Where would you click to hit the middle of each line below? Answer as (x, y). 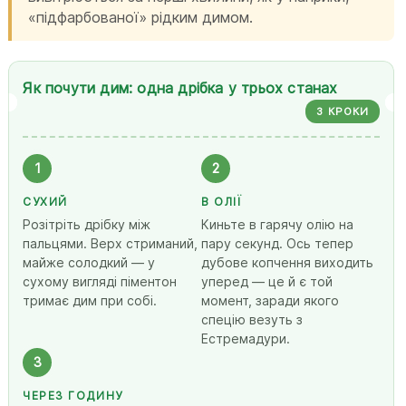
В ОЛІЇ (222, 201)
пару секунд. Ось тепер (278, 243)
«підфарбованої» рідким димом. (141, 17)
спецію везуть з (252, 319)
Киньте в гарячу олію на (278, 224)
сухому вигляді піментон (100, 281)
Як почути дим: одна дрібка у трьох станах (180, 87)
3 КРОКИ (343, 111)
